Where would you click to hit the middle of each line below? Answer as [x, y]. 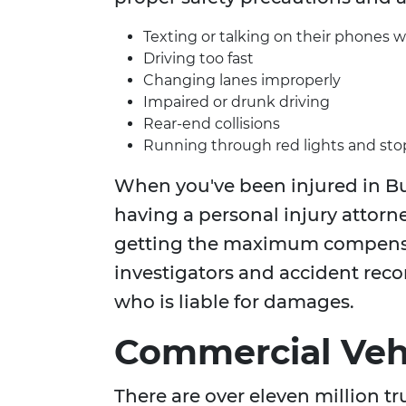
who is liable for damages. [234, 302]
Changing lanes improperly [242, 81]
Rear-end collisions [212, 124]
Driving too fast [198, 59]
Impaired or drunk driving [237, 102]
